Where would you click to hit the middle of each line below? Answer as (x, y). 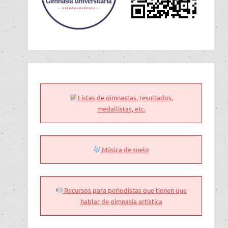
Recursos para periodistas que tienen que (125, 190)
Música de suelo (125, 149)
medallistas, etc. (121, 108)
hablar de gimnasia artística (121, 201)
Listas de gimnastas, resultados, (125, 97)
